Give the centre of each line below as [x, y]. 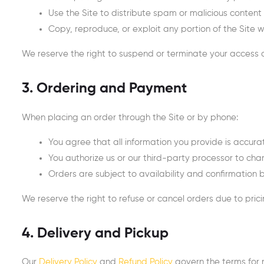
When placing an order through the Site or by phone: [130, 117]
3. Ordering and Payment [104, 89]
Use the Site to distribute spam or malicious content [155, 14]
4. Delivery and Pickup [95, 233]
